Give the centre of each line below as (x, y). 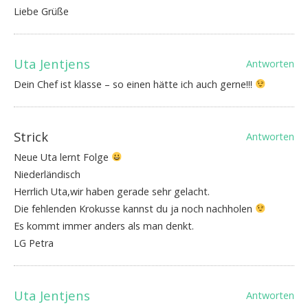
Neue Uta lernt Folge (63, 157)
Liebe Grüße (41, 12)
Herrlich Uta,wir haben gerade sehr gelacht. (112, 192)
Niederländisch (47, 175)
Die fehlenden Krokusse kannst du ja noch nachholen (134, 209)
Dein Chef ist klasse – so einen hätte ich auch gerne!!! (134, 85)
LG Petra (34, 243)
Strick (31, 137)
